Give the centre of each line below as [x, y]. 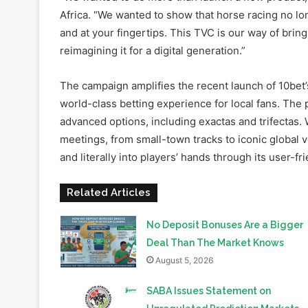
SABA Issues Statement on [208, 247]
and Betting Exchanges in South [221, 283]
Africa [160, 301]
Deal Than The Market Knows [215, 199]
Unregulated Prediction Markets [222, 265]
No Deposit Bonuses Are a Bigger [224, 181]
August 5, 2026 [184, 217]
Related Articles [109, 149]
